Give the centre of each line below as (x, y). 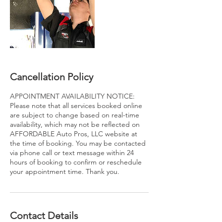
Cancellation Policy (52, 77)
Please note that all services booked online (76, 106)
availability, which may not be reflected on (75, 124)
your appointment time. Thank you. (65, 171)
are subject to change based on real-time (75, 115)
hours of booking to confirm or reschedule (76, 162)
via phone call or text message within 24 (72, 153)
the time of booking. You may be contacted (78, 143)
